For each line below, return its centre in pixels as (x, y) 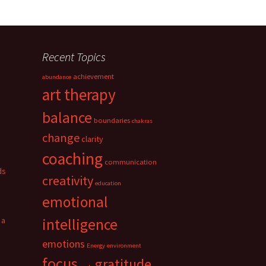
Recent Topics (74, 57)
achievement (94, 76)
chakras (142, 121)
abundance (57, 77)
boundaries (112, 120)
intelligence (80, 224)
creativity (68, 180)
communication (131, 162)
